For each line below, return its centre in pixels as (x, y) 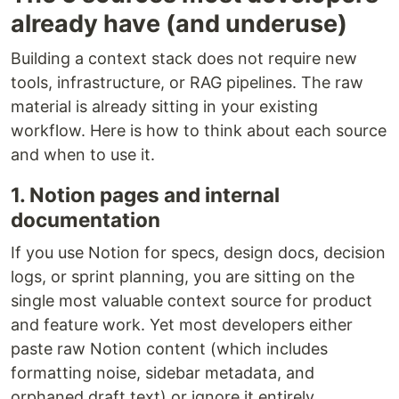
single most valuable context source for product (191, 301)
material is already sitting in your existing (164, 107)
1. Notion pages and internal (145, 195)
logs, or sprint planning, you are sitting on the (183, 277)
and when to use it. (83, 155)
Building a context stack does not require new (184, 59)
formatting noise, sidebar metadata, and (163, 373)
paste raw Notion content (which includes (169, 349)
